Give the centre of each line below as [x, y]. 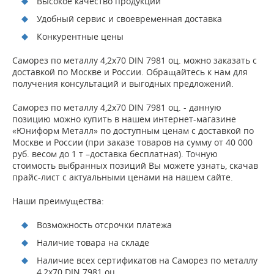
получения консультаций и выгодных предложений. [123, 83]
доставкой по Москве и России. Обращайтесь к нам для [130, 72]
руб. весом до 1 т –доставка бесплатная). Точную [115, 154]
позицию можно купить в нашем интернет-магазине [124, 119]
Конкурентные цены [80, 36]
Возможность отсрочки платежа [104, 225]
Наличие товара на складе [93, 243]
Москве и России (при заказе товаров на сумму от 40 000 [132, 142]
